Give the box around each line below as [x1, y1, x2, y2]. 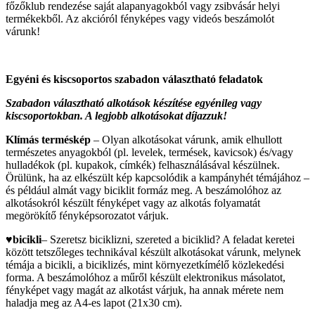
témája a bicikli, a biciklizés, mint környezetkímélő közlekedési [6, 259, 284, 271]
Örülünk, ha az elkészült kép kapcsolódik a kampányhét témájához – [6, 172, 309, 184]
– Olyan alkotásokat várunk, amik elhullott [94, 134, 282, 146]
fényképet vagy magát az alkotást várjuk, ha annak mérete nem [6, 284, 283, 297]
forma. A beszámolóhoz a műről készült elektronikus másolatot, [6, 271, 285, 284]
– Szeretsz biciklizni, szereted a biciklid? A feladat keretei [41, 233, 295, 246]
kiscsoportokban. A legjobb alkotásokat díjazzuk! [6, 110, 227, 122]
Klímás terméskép [6, 134, 94, 146]
